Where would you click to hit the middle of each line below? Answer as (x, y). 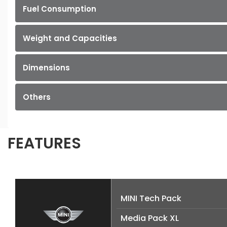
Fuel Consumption (60, 9)
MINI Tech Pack (151, 199)
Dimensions (46, 68)
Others (37, 97)
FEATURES (44, 144)
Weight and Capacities (70, 39)
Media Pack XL (150, 218)
